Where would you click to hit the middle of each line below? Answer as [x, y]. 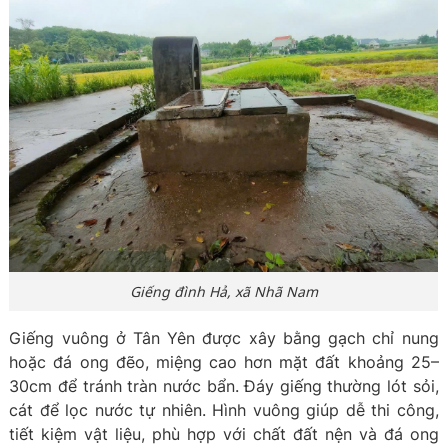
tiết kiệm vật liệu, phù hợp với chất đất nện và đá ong [224, 434]
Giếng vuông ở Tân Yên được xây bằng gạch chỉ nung [224, 338]
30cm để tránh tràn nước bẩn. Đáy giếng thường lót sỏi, [224, 386]
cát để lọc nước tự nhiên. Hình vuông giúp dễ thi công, [224, 410]
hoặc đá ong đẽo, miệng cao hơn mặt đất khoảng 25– [224, 362]
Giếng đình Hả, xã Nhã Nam [223, 291]
